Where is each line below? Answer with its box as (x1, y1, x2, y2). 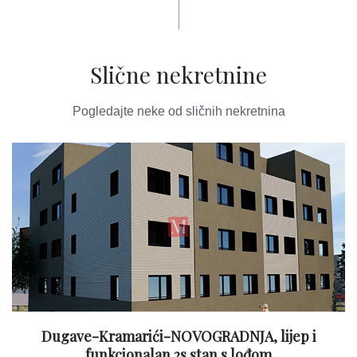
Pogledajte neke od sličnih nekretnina (72, 104, 285, 118)
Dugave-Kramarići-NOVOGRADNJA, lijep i (41, 327, 316, 346)
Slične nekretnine (90, 60, 267, 89)
